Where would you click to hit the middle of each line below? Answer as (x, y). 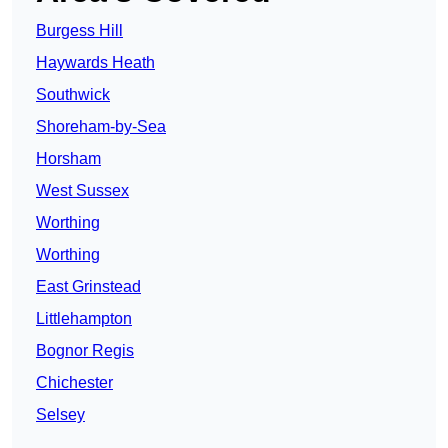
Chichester (74, 383)
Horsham (68, 159)
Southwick (73, 95)
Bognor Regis (85, 351)
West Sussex (82, 191)
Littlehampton (84, 319)
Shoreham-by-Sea (101, 127)
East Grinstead (88, 287)
